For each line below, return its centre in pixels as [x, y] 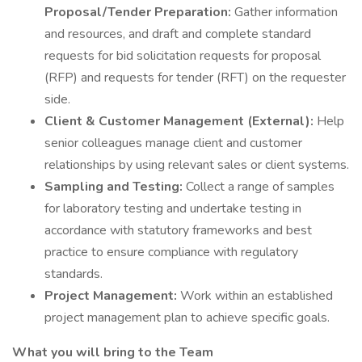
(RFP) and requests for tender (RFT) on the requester [195, 78]
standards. [74, 274]
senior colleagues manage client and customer [173, 143]
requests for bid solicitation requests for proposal [183, 56]
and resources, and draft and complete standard [178, 34]
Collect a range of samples [260, 187]
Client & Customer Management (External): [181, 121]
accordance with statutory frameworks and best [178, 230]
